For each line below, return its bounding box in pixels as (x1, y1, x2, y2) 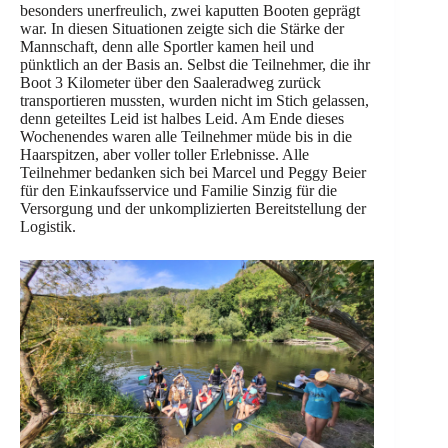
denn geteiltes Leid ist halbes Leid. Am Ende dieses (20, 110, 344, 127)
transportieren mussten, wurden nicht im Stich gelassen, (20, 92, 369, 109)
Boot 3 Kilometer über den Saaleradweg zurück (20, 74, 321, 91)
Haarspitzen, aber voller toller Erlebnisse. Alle (20, 146, 309, 163)
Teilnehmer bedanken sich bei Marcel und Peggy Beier (20, 164, 366, 181)
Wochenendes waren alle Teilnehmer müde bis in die (20, 128, 352, 145)
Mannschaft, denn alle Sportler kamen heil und (20, 38, 314, 55)
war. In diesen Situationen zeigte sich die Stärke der (20, 20, 344, 37)
